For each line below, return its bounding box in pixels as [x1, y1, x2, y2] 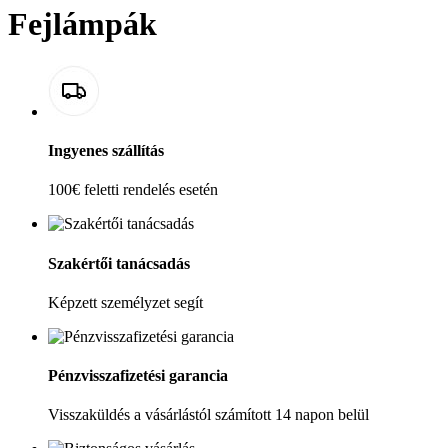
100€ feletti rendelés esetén [48, 181, 218, 199]
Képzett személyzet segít [48, 293, 203, 311]
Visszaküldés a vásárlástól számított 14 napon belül [48, 406, 369, 424]
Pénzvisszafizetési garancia [48, 367, 228, 385]
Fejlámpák [8, 6, 157, 43]
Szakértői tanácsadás [48, 254, 190, 272]
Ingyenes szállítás [48, 142, 164, 160]
